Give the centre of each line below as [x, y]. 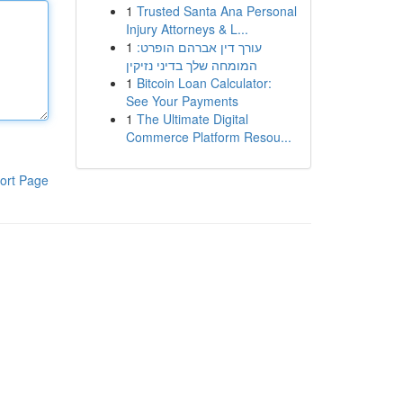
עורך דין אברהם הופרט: [199, 47]
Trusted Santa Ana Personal [216, 11]
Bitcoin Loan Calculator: [204, 83]
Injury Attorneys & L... [187, 29]
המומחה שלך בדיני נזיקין [191, 65]
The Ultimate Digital [192, 119]
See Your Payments [182, 101]
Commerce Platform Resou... [208, 137]
